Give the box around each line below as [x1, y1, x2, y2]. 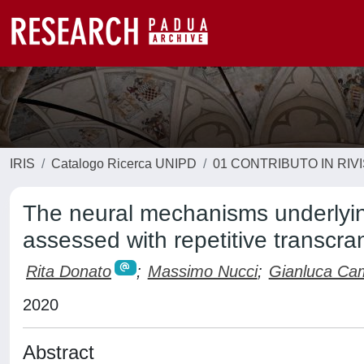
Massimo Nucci [147, 262, 258, 280]
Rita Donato [26, 262, 111, 280]
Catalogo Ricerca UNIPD [51, 157, 197, 171]
